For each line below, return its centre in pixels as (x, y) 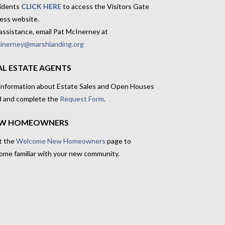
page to (118, 141)
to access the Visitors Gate (105, 6)
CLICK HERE (41, 6)
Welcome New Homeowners (61, 141)
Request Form (82, 98)
